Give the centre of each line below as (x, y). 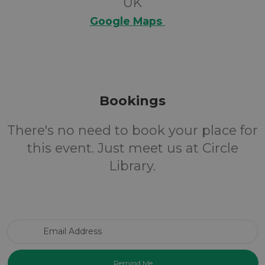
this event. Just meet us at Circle (132, 148)
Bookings (132, 101)
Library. (132, 166)
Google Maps (126, 21)
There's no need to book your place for (132, 130)
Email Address (161, 225)
